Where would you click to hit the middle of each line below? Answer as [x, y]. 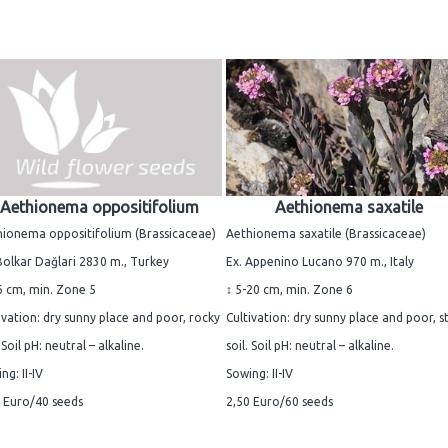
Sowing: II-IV [259, 374]
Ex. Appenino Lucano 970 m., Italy [320, 262]
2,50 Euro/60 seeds [279, 402]
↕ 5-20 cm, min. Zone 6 [289, 290]
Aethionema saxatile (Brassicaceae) [326, 234]
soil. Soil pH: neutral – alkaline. [310, 346]
